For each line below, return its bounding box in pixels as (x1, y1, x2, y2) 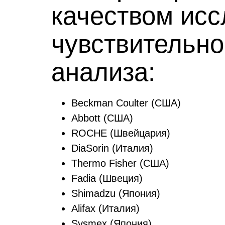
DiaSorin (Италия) (71, 143, 153, 154)
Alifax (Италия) (71, 203, 140, 214)
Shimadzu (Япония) (71, 188, 160, 199)
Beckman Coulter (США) (71, 97, 181, 108)
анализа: (51, 58, 155, 86)
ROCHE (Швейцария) (71, 128, 170, 139)
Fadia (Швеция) (71, 173, 143, 184)
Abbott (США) (71, 113, 133, 124)
